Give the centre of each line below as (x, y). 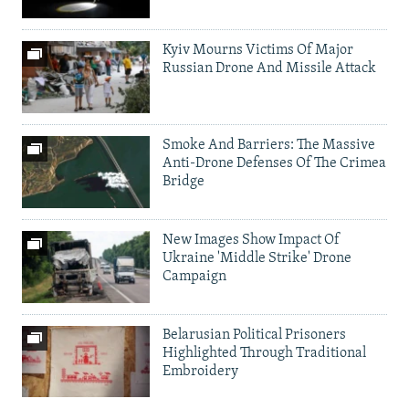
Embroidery (200, 371)
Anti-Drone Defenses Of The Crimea (274, 164)
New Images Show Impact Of (251, 240)
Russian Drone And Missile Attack (269, 69)
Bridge (184, 182)
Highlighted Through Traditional (264, 353)
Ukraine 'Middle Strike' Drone (257, 258)
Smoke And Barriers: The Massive (269, 146)
